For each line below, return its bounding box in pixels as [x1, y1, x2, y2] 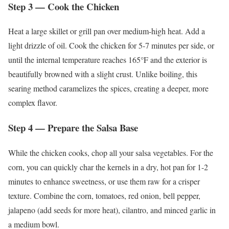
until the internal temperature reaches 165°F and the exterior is [8, 54, 207, 65]
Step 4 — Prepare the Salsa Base [8, 121, 138, 134]
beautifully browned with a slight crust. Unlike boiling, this [8, 68, 197, 80]
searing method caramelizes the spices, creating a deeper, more [8, 83, 209, 94]
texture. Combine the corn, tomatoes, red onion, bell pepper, [8, 190, 200, 201]
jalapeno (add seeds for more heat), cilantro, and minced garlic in [8, 204, 216, 215]
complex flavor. [8, 97, 57, 108]
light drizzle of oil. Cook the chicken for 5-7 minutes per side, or [8, 40, 214, 51]
